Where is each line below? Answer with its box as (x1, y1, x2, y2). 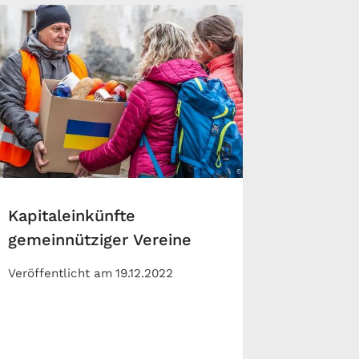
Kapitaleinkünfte (8, 206, 136, 226)
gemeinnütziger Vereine (8, 230, 192, 250)
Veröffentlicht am (8, 266, 113, 281)
